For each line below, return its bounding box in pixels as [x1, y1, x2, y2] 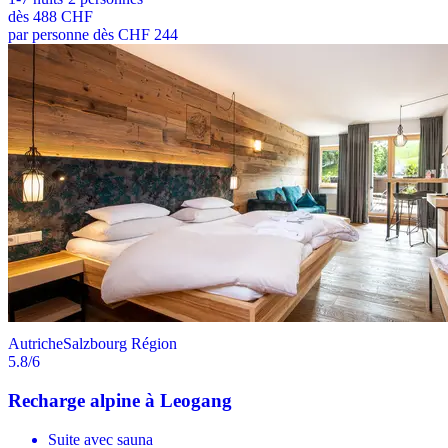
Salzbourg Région [63, 335, 177, 353]
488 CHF [33, 8, 93, 26]
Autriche [8, 335, 63, 353]
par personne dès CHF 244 [8, 26, 178, 44]
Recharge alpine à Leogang [8, 389, 232, 411]
